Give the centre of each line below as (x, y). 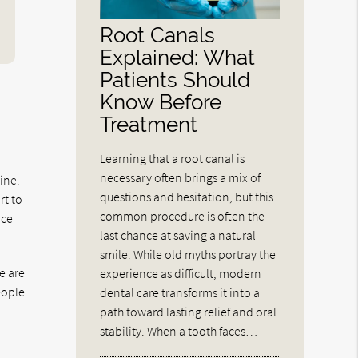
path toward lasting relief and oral (189, 311)
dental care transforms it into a (180, 292)
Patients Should (175, 79)
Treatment (149, 124)
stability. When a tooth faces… (179, 330)
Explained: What (178, 57)
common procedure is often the (183, 215)
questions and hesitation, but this (187, 196)
